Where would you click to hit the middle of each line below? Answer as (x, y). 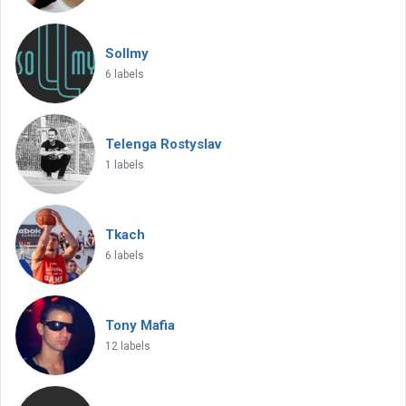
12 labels (128, 346)
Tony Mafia (140, 325)
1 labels (125, 165)
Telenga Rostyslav (163, 144)
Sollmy (127, 53)
